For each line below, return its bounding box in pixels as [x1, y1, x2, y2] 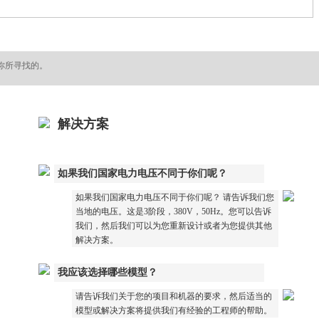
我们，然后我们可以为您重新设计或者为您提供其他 [75, 220, 272, 231]
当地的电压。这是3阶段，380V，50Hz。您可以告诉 [75, 206, 271, 216]
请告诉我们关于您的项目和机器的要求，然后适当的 [75, 291, 272, 301]
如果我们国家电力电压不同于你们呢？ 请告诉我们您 [75, 192, 274, 202]
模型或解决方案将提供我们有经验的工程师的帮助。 [75, 305, 272, 315]
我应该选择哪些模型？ [58, 266, 157, 278]
